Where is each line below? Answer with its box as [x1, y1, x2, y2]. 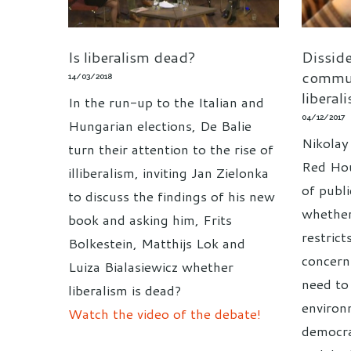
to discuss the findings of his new [68, 186, 275, 205]
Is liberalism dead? [68, 45, 196, 67]
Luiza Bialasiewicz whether [68, 256, 233, 276]
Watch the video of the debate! [68, 303, 261, 323]
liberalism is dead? [68, 280, 181, 299]
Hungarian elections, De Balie [68, 115, 251, 135]
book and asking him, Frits [68, 209, 232, 229]
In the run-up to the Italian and [68, 92, 264, 111]
